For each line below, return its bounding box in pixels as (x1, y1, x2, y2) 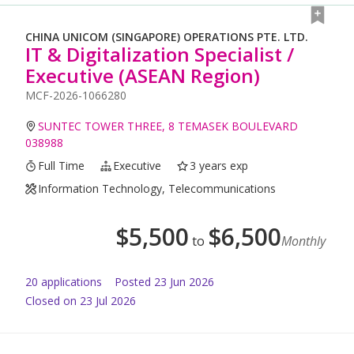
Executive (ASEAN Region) (25, 62, 260, 89)
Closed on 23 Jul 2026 (25, 293, 136, 309)
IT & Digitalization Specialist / (25, 41, 294, 68)
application (38, 274, 96, 290)
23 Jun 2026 (154, 274, 214, 290)
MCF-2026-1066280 (25, 88, 126, 104)
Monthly (281, 232, 326, 250)
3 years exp (190, 158, 249, 174)
